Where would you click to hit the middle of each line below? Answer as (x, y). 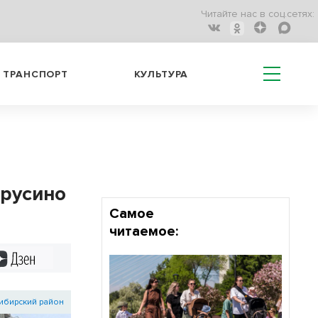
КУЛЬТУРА (161, 74)
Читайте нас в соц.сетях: (258, 14)
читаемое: (143, 231)
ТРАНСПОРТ (35, 74)
